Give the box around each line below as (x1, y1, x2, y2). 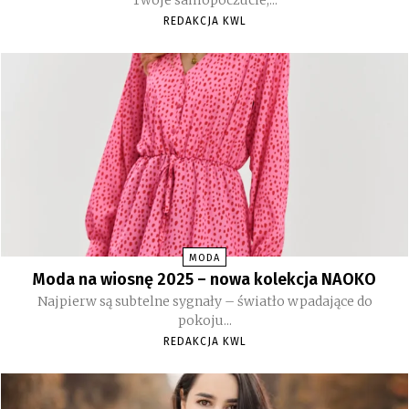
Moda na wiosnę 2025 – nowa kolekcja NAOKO (33, 269, 376, 290)
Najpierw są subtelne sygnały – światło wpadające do (37, 293, 372, 310)
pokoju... (177, 312, 232, 330)
